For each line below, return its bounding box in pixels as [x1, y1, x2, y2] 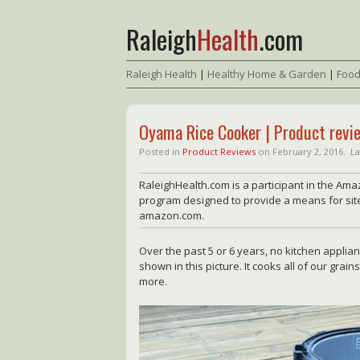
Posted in [139, 145, 183, 158]
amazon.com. [139, 207, 205, 223]
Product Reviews [182, 145, 259, 158]
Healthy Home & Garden [207, 66, 326, 81]
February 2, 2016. [272, 145, 351, 158]
